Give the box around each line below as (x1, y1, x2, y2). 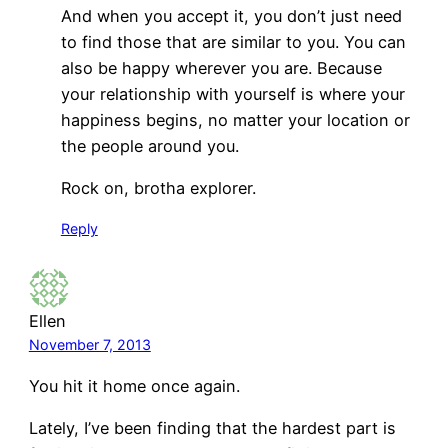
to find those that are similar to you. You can (60, 32, 406, 52)
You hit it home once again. (28, 375, 240, 396)
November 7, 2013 (28, 336, 151, 354)
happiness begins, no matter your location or (60, 110, 410, 130)
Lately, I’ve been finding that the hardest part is (28, 417, 396, 438)
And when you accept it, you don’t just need (60, 6, 402, 26)
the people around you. (60, 136, 239, 156)
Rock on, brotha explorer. (60, 178, 256, 199)
